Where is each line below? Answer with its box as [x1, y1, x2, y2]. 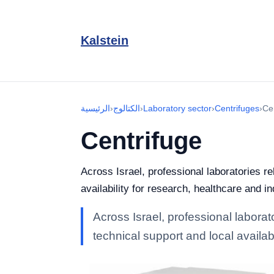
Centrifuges [215, 103, 259, 113]
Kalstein [81, 34, 128, 47]
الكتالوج [113, 103, 140, 113]
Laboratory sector [143, 103, 212, 113]
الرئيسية [81, 103, 110, 113]
